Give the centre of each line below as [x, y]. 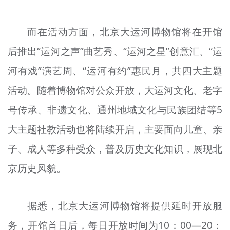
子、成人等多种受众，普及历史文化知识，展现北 [115, 149]
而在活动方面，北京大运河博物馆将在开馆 [125, 32]
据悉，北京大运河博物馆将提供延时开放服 [125, 206]
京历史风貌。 [37, 169]
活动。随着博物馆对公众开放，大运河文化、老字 [115, 91]
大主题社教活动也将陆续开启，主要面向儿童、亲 [115, 130]
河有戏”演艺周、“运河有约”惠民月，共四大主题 [115, 71]
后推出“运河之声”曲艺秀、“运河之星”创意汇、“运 [115, 52]
